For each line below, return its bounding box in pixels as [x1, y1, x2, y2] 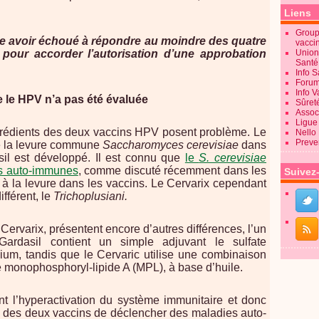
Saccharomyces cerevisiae [103, 139, 239, 151]
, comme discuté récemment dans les [78, 164, 267, 177]
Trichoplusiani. [53, 190, 127, 202]
